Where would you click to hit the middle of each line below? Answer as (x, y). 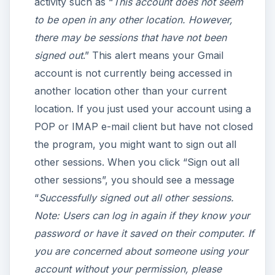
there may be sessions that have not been (130, 38)
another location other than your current (130, 91)
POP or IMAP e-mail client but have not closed (143, 127)
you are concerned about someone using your (141, 251)
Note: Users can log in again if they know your (142, 216)
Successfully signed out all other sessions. (136, 198)
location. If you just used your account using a (142, 109)
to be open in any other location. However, (133, 20)
